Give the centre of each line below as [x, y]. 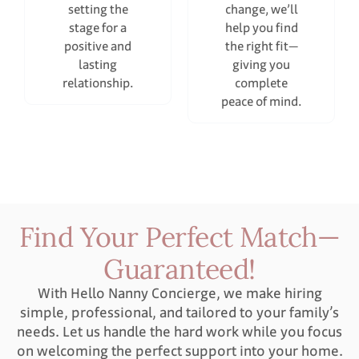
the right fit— [261, 46]
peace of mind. [261, 101]
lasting [98, 65]
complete [261, 83]
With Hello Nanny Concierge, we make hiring [179, 293]
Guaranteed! [179, 267]
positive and [98, 46]
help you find [261, 28]
